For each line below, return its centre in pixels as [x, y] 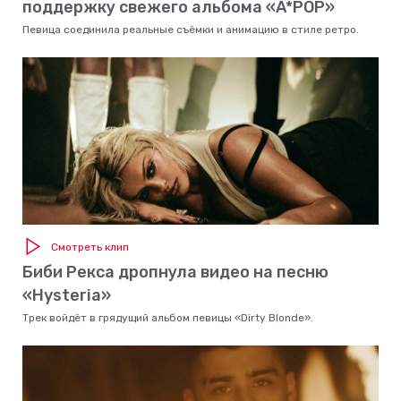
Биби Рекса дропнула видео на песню [175, 272]
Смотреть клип [90, 247]
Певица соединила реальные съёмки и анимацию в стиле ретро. [191, 29]
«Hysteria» [67, 295]
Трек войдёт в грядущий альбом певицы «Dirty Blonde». [168, 317]
